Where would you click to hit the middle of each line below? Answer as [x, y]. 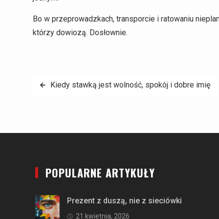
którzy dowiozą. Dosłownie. [80, 32]
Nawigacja [64, 83]
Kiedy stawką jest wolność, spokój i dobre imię [130, 85]
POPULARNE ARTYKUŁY [100, 172]
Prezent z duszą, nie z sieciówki [124, 200]
